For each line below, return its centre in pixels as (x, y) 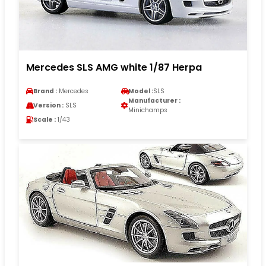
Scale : (45, 120)
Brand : (45, 91)
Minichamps (148, 110)
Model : (141, 91)
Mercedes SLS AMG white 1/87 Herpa (114, 68)
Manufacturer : (154, 101)
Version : (48, 106)
